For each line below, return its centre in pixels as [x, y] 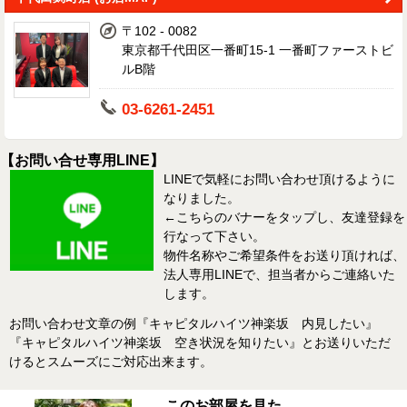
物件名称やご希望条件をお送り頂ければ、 [284, 256]
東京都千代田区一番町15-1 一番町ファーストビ [258, 50]
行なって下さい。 [214, 237]
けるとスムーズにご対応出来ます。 [111, 362]
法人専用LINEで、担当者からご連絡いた [279, 275]
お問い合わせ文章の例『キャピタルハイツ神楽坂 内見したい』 [194, 324]
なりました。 [202, 199]
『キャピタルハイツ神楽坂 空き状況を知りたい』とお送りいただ [200, 343]
